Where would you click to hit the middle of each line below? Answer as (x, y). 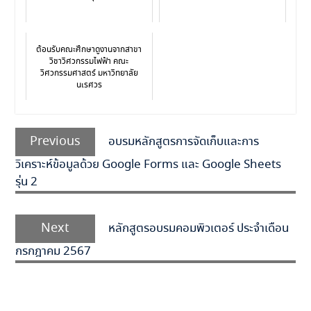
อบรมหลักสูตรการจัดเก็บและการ (183, 142)
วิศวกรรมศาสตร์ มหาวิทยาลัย (89, 74)
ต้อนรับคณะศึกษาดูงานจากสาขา (89, 50)
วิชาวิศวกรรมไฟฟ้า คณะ (89, 62)
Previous (55, 142)
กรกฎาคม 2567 (53, 252)
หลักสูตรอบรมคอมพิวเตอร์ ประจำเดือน (198, 229)
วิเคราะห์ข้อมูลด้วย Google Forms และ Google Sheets (148, 165)
